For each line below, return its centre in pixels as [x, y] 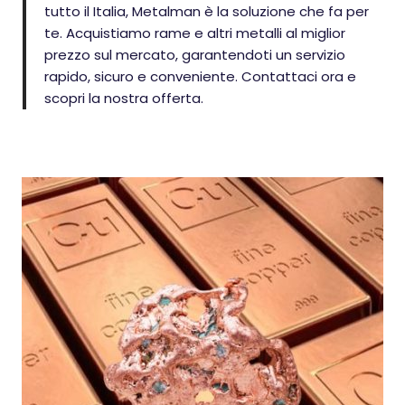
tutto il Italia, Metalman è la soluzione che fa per [207, 11]
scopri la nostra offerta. [124, 98]
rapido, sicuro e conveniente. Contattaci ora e [200, 76]
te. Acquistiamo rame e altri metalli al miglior [195, 33]
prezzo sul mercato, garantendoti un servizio [195, 55]
